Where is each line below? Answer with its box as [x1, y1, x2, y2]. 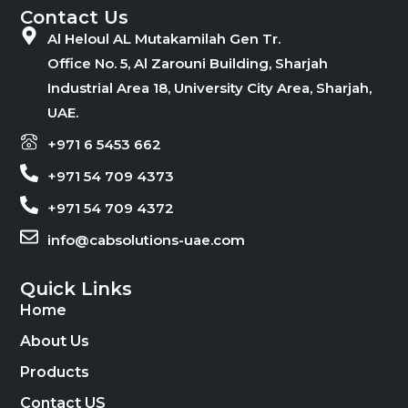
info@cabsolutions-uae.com [47, 230, 246, 249]
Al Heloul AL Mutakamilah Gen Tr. [47, 29, 281, 47]
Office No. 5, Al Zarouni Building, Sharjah [47, 54, 329, 72]
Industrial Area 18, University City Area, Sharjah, [47, 78, 372, 97]
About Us [20, 331, 90, 350]
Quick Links [20, 277, 133, 300]
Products [20, 362, 90, 381]
